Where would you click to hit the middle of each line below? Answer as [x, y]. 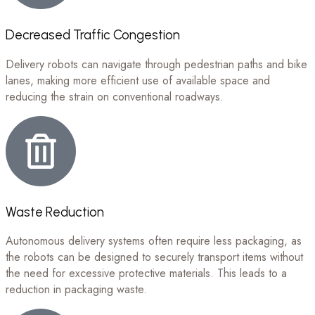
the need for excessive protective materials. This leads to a [146, 274]
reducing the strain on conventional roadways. [115, 96]
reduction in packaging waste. [76, 290]
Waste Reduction [55, 212]
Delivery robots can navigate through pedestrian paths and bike [156, 64]
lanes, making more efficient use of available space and [138, 80]
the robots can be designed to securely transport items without [154, 257]
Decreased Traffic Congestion [93, 35]
